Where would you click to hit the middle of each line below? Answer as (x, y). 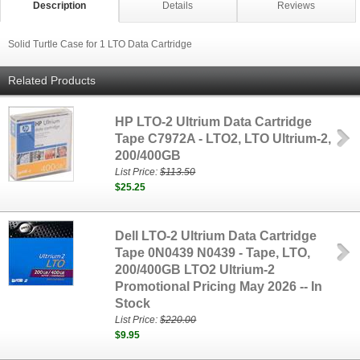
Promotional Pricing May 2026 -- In (219, 286)
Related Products (52, 80)
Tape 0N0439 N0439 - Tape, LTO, (213, 253)
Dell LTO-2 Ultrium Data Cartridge (216, 236)
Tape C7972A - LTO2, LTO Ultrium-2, (223, 139)
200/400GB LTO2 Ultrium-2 (195, 270)
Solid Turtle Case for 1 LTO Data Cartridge (100, 44)
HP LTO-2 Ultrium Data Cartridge (214, 122)
